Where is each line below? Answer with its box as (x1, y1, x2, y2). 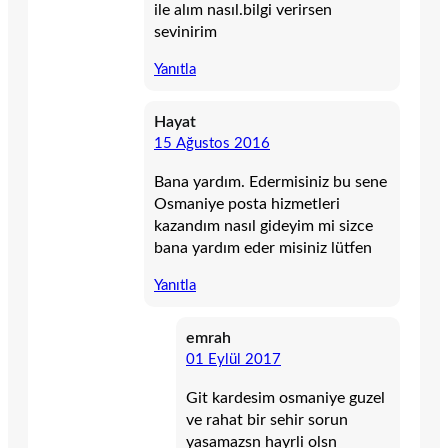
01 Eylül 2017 (186, 352, 281, 367)
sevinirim (154, 24, 217, 40)
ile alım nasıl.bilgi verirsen (154, 2, 332, 18)
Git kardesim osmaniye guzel (186, 390, 385, 406)
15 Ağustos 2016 (154, 136, 270, 151)
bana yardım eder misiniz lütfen (154, 240, 372, 256)
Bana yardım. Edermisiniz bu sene (154, 174, 387, 190)
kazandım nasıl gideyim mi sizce (154, 218, 373, 234)
